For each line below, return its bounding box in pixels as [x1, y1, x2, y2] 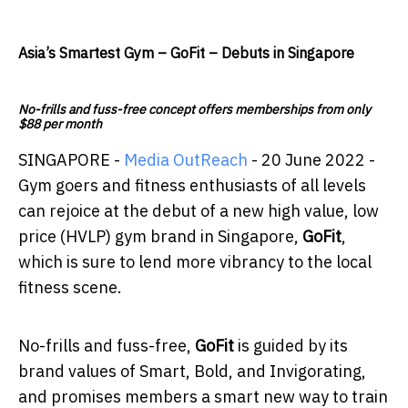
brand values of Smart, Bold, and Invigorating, [18, 361, 366, 382]
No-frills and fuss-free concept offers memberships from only [18, 101, 371, 118]
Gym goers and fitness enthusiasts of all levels [18, 175, 366, 197]
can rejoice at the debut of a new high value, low [18, 200, 379, 222]
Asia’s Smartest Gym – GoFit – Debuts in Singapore [18, 44, 354, 63]
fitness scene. [18, 277, 122, 299]
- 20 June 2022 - [248, 149, 375, 171]
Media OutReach [124, 149, 248, 171]
